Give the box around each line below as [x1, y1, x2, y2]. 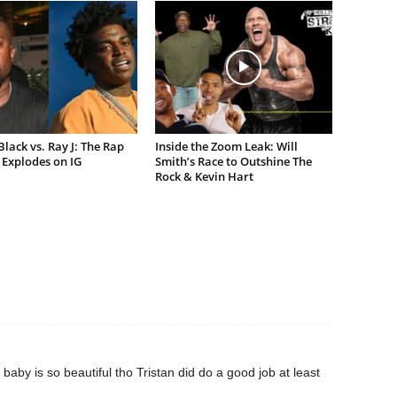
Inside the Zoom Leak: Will [154, 138, 298, 155]
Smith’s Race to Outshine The [154, 153, 312, 170]
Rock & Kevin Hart [154, 168, 253, 185]
